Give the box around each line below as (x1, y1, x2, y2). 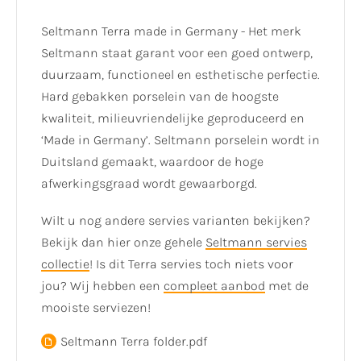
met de (265, 277, 309, 293)
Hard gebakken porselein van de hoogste (41, 88, 279, 104)
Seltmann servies (205, 234, 307, 250)
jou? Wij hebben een (41, 277, 164, 293)
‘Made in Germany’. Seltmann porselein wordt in (41, 131, 320, 147)
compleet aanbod (164, 277, 265, 293)
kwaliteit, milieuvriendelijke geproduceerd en (41, 110, 305, 126)
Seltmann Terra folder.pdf (60, 334, 207, 350)
